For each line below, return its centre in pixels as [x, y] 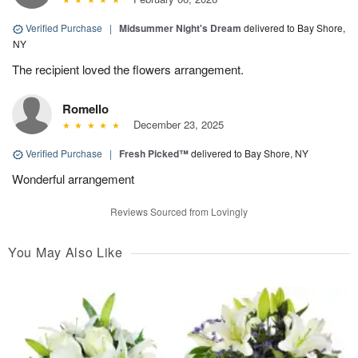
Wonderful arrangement [73, 179]
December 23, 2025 [175, 125]
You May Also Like [66, 253]
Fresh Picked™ [154, 154]
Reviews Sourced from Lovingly [179, 212]
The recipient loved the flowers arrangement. [128, 70]
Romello [86, 109]
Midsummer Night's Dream [180, 28]
